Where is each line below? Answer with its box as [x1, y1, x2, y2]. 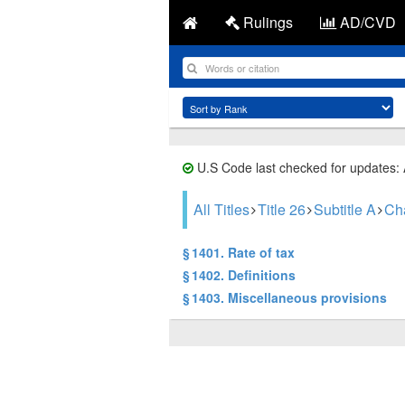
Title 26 [258, 199, 306, 220]
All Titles [193, 199, 250, 220]
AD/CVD [336, 12, 396, 33]
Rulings [240, 12, 293, 33]
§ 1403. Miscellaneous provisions [183, 288, 387, 306]
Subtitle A [314, 199, 376, 220]
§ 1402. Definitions [183, 266, 296, 284]
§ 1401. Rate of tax [183, 243, 295, 261]
